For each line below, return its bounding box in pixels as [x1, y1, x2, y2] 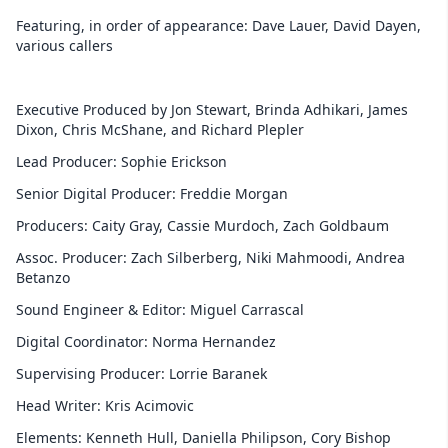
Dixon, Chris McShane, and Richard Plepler [16, 120, 304, 139]
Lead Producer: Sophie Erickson [16, 152, 227, 171]
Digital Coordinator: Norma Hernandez [16, 332, 276, 351]
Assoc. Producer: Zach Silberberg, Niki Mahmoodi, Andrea [16, 248, 405, 267]
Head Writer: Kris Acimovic [16, 396, 194, 415]
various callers [16, 36, 117, 55]
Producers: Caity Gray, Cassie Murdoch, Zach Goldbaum [16, 216, 393, 235]
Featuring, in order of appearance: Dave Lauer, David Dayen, [16, 16, 421, 35]
